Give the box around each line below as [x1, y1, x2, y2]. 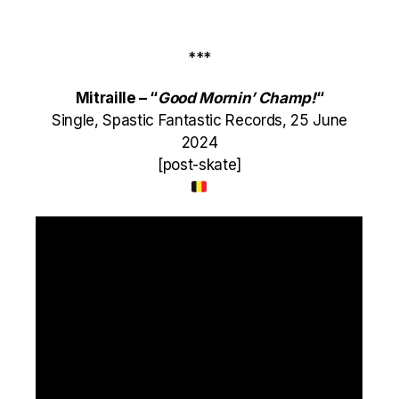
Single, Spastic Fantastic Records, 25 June [52, 111, 347, 129]
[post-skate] [158, 156, 241, 174]
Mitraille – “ [75, 89, 159, 107]
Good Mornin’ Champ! [158, 89, 316, 107]
